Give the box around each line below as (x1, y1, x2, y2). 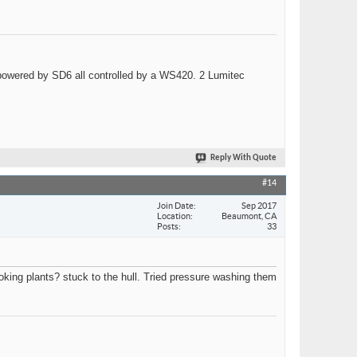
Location (157, 210, 190, 221)
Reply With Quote (210, 154, 277, 163)
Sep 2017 (241, 200, 277, 210)
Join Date (157, 200, 194, 210)
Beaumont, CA (222, 210, 277, 221)
